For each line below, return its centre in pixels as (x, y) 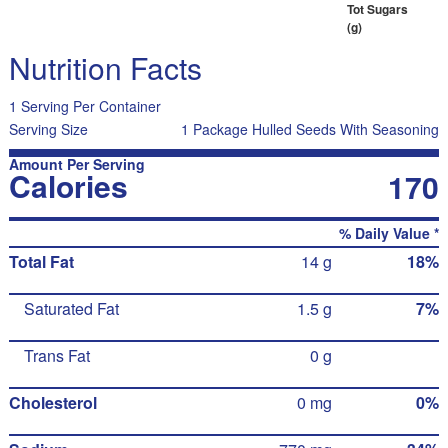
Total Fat (41, 261)
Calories (68, 185)
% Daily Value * (389, 233)
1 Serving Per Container (84, 106)
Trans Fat (56, 355)
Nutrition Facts (105, 67)
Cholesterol (52, 402)
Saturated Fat (71, 308)
